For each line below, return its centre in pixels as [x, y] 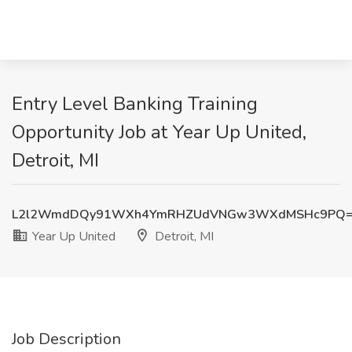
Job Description [66, 339]
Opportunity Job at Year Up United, [159, 132]
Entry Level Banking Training [135, 104]
